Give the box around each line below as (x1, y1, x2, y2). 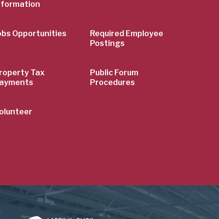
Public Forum (90, 68, 139, 78)
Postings (90, 39, 125, 48)
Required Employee (90, 29, 164, 39)
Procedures (90, 78, 135, 88)
